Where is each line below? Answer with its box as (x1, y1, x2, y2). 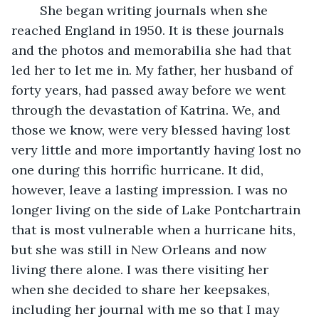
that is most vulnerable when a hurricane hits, (11, 221, 299, 238)
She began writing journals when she (26, 1, 271, 19)
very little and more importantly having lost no (11, 141, 305, 158)
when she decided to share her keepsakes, (11, 281, 273, 298)
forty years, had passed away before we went (11, 81, 289, 98)
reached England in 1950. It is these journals (11, 21, 288, 38)
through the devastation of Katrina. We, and (11, 101, 284, 118)
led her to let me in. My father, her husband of (11, 61, 296, 78)
